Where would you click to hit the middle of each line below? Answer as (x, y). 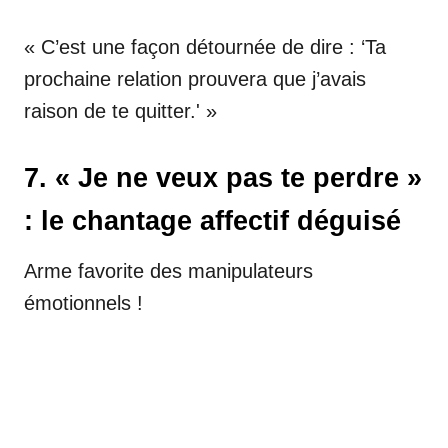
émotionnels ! (83, 302)
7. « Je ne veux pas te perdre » (223, 177)
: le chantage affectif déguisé (212, 220)
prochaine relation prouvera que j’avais (195, 78)
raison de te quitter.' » (120, 110)
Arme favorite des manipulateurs (168, 270)
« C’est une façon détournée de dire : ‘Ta (205, 46)
